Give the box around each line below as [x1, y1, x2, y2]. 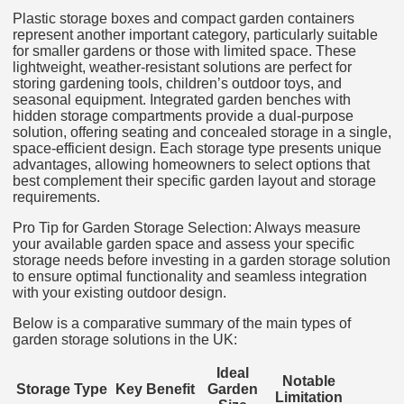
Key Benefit [115, 381, 195, 397]
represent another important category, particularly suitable [13, 26, 378, 42]
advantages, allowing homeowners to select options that [13, 156, 370, 172]
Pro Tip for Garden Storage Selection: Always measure [13, 219, 361, 235]
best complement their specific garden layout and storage [13, 172, 376, 188]
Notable [281, 372, 335, 389]
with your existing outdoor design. [13, 284, 226, 300]
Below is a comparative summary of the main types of [13, 315, 351, 331]
